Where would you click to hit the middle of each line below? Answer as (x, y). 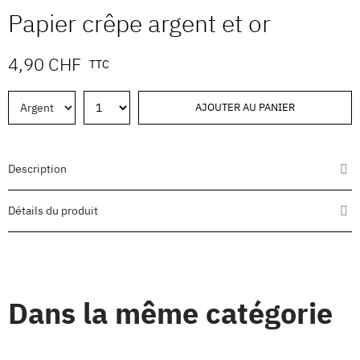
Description (37, 169)
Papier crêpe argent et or (139, 23)
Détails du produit (53, 211)
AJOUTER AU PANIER (245, 108)
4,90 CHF (45, 64)
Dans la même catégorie (170, 313)
